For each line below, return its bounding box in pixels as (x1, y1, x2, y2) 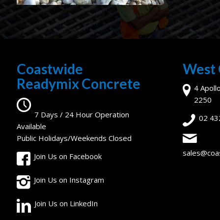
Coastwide (16, 60, 83, 77)
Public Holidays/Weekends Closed (16, 133, 132, 143)
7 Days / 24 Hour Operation (34, 110, 130, 120)
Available (16, 121, 46, 132)
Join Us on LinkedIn (34, 198, 98, 208)
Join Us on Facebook (34, 151, 102, 161)
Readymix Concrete (16, 75, 140, 92)
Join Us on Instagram (34, 175, 105, 185)
